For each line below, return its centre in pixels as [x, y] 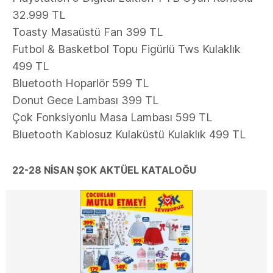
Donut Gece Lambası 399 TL [85, 100]
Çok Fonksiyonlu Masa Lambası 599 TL [112, 117]
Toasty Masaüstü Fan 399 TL [87, 32]
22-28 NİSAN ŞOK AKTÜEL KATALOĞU [104, 170]
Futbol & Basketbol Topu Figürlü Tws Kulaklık [126, 49]
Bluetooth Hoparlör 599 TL [80, 83]
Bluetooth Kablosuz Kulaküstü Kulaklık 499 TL [129, 134]
